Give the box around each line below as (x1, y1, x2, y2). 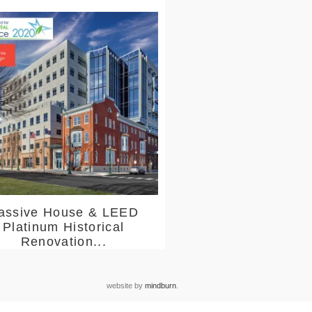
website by (107, 281, 145, 290)
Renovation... (20, 235, 107, 249)
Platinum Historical (3, 220, 125, 235)
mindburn (145, 281, 176, 290)
